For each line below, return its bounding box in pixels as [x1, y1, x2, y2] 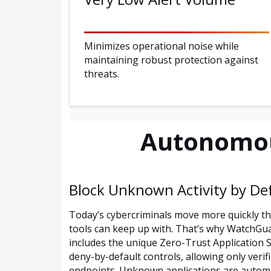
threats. [84, 67, 119, 81]
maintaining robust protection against [84, 53, 258, 67]
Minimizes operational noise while [84, 39, 239, 53]
